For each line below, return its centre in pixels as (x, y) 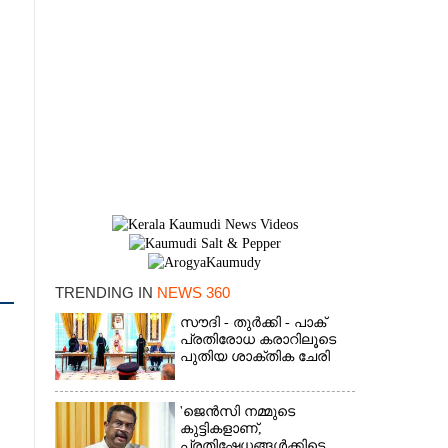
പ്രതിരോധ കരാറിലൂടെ (257, 339)
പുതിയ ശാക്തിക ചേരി (254, 356)
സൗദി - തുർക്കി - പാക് (252, 322)
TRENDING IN (105, 292)
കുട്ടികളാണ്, (220, 428)
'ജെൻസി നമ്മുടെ (237, 411)
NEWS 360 (193, 292)
